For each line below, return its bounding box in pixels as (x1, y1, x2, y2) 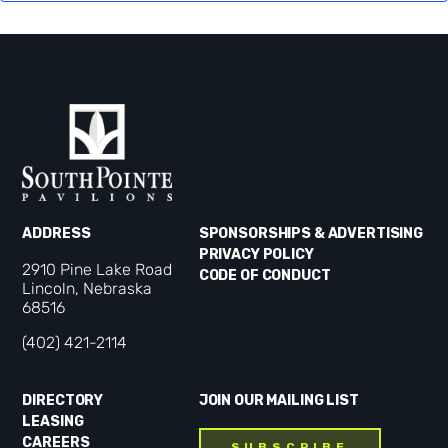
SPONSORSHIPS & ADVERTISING (198, 224, 424, 242)
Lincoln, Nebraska (22, 279, 153, 299)
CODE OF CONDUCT (198, 266, 331, 284)
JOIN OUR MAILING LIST (198, 392, 359, 410)
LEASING (22, 413, 84, 431)
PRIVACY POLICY (198, 245, 314, 263)
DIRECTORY (22, 392, 104, 410)
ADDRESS (22, 224, 91, 242)
